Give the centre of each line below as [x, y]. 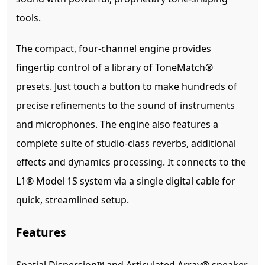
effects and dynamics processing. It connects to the [131, 162]
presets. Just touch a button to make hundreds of [127, 86]
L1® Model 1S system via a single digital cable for [126, 181]
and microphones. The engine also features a [117, 124]
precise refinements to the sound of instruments [126, 105]
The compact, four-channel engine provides [114, 48]
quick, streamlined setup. [73, 200]
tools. [29, 17]
